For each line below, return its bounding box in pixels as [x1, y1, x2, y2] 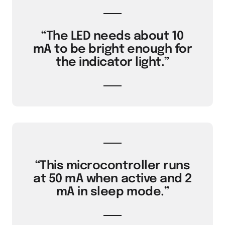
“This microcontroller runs [35, 160, 190, 172]
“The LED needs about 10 [41, 30, 184, 43]
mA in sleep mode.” [56, 186, 169, 198]
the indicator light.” [56, 56, 169, 69]
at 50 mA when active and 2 [33, 173, 192, 185]
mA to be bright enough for [33, 43, 192, 56]
